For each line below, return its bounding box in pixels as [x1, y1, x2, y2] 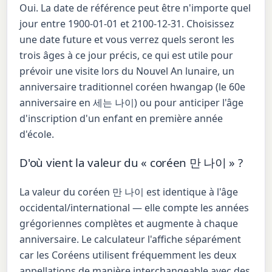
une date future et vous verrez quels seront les [19, 33, 235, 47]
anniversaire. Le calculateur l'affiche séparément [19, 232, 242, 246]
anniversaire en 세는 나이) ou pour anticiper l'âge [19, 96, 244, 110]
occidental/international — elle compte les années [19, 200, 250, 214]
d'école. [19, 127, 55, 141]
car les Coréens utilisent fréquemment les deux [19, 248, 237, 262]
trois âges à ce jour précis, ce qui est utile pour [19, 49, 234, 63]
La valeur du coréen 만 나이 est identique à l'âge [19, 185, 239, 199]
